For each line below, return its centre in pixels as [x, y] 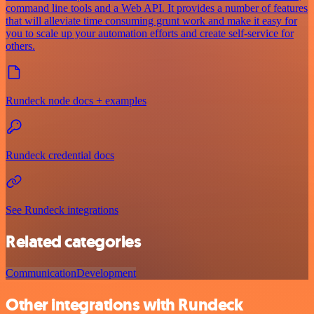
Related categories [74, 242]
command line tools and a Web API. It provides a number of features [157, 8]
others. [20, 46]
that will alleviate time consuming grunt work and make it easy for [151, 21]
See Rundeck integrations [62, 210]
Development [106, 273]
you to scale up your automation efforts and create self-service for [150, 34]
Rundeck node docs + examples [76, 101]
